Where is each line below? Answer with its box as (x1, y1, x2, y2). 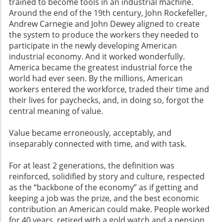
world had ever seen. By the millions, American (9, 73, 183, 84)
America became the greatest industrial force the (9, 62, 192, 73)
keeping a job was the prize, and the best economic (9, 193, 199, 204)
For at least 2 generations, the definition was (9, 160, 174, 171)
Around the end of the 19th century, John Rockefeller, (9, 7, 207, 19)
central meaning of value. (9, 106, 103, 117)
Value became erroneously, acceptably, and (9, 127, 171, 139)
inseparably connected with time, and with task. (9, 138, 186, 150)
